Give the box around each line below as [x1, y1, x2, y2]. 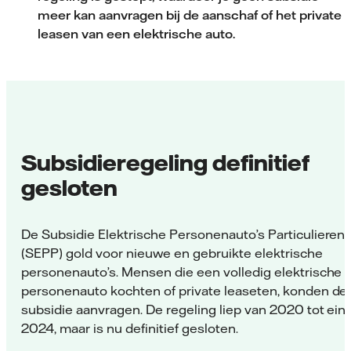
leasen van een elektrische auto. [38, 25, 235, 42]
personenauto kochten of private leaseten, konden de [21, 282, 348, 299]
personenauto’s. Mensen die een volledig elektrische [21, 263, 342, 280]
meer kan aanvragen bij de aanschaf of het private [38, 6, 342, 23]
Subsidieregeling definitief [21, 148, 309, 175]
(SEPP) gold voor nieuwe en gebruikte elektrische [21, 244, 323, 261]
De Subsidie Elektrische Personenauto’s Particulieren [21, 226, 346, 242]
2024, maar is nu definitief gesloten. [21, 320, 238, 336]
